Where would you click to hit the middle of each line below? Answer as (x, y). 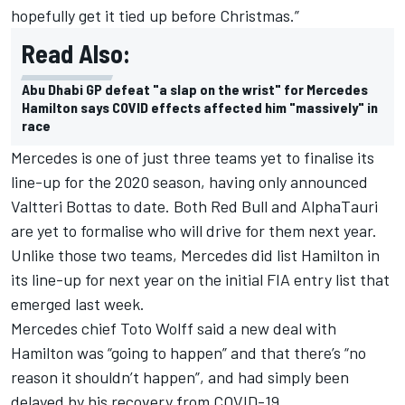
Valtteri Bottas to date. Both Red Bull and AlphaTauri (194, 206)
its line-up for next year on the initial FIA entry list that (200, 279)
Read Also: (76, 53)
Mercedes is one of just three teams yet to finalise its (193, 157)
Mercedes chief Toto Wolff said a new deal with (174, 328)
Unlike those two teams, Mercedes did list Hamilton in (195, 254)
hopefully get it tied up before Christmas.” (155, 15)
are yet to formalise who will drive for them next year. (194, 230)
